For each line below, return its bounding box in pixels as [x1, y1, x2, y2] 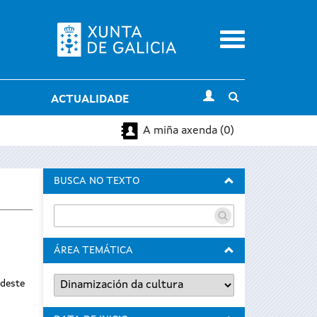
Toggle [238, 91, 275, 103]
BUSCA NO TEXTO [54, 176, 139, 187]
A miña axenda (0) [143, 125, 234, 137]
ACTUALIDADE [50, 94, 129, 105]
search [238, 108, 273, 120]
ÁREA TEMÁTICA [54, 246, 133, 256]
